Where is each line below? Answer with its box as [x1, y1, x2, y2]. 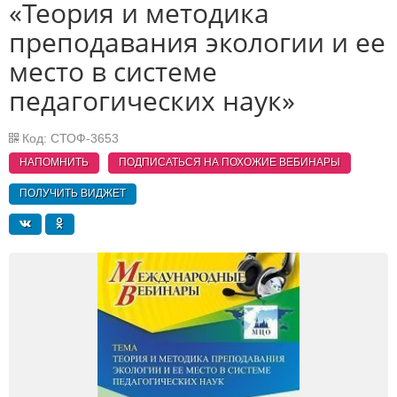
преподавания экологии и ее [9, 24, 385, 60]
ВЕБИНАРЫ [276, 156, 340, 169]
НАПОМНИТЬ [19, 156, 89, 169]
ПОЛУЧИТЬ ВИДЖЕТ [19, 186, 126, 199]
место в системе [9, 53, 217, 90]
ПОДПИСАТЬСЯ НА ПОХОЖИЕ [119, 156, 276, 169]
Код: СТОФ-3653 [19, 131, 119, 145]
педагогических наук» [9, 82, 295, 119]
